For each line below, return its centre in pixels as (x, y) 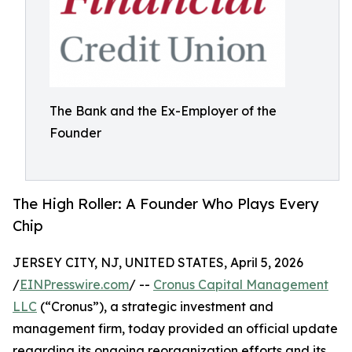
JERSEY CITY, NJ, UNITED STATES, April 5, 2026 (158, 263)
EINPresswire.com (74, 285)
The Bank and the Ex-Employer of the (163, 111)
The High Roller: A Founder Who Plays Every (166, 204)
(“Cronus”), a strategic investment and (155, 307)
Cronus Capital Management (241, 285)
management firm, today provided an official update (175, 329)
